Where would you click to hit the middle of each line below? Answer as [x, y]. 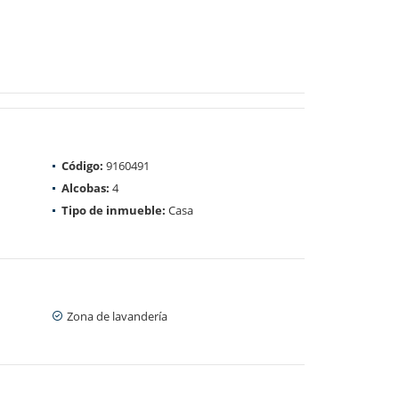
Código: [82, 165]
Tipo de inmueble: [114, 210]
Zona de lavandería [117, 316]
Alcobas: [85, 187]
